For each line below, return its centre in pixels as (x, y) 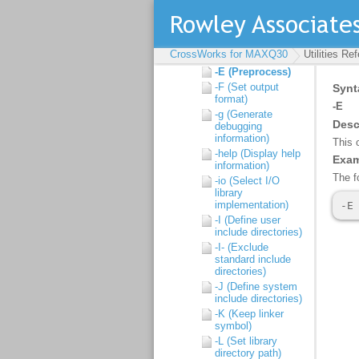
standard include (253, 259)
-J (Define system (256, 286)
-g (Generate (244, 114)
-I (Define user (248, 220)
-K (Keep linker (249, 314)
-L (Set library (246, 341)
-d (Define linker (251, 17)
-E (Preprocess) (253, 72)
